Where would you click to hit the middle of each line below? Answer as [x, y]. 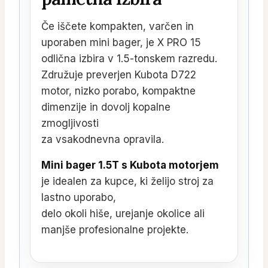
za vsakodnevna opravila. [103, 139]
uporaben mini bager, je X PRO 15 [121, 42]
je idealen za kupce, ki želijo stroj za [127, 181]
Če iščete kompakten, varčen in [118, 26]
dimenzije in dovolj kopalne [106, 107]
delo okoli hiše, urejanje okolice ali [123, 213]
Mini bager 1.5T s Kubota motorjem [130, 165]
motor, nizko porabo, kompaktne [118, 91]
